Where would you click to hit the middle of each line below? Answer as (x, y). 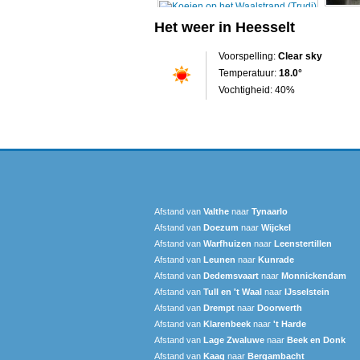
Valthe (216, 211)
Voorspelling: (248, 56)
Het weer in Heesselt (225, 27)
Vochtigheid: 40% (257, 90)
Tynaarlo (270, 211)
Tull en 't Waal (233, 291)
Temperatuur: (249, 73)
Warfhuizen (227, 243)
